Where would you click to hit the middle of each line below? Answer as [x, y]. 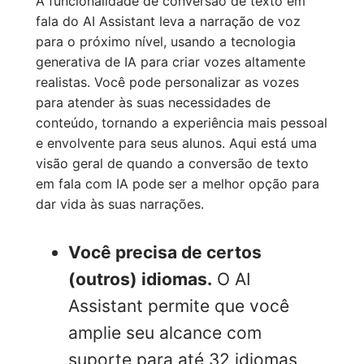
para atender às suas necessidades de [153, 102]
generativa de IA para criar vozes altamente [171, 61]
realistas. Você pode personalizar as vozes [167, 82]
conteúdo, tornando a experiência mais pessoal [182, 122]
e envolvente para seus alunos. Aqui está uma [176, 143]
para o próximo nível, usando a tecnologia [166, 41]
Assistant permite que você [179, 305]
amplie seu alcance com [165, 332]
